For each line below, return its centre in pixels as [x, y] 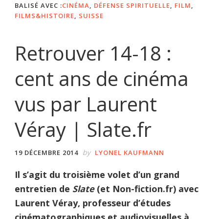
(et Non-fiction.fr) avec [146, 189]
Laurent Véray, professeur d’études [93, 203]
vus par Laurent [86, 104]
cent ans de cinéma [102, 79]
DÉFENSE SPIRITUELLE [132, 6]
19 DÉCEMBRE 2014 [46, 153]
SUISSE [91, 16]
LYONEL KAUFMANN [130, 153]
